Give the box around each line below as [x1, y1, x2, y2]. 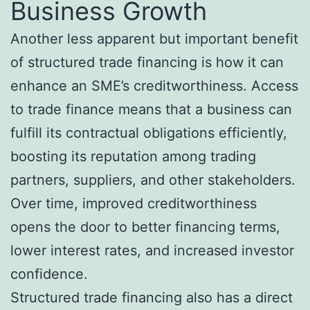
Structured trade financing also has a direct [10, 289, 293, 307]
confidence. [10, 266, 88, 283]
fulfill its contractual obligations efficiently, [10, 125, 287, 142]
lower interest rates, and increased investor [10, 242, 294, 259]
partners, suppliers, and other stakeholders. [10, 172, 295, 189]
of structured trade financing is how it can [10, 54, 284, 71]
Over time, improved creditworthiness [10, 195, 257, 212]
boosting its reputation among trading [10, 148, 256, 165]
